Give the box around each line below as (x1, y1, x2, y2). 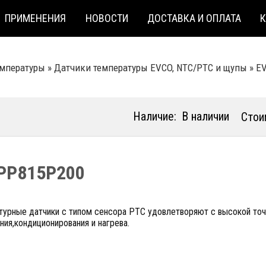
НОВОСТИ (85, 11, 128, 24)
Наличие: (133, 109, 176, 123)
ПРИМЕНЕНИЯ (5, 11, 66, 24)
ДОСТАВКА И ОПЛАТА (147, 11, 242, 24)
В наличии (182, 109, 229, 123)
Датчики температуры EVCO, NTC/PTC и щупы (54, 62, 247, 74)
